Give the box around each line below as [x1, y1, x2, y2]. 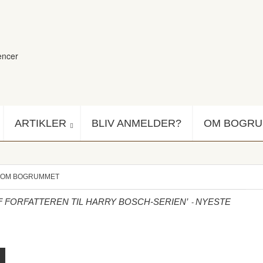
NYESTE [195, 197, 231, 207]
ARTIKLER [15, 117, 66, 130]
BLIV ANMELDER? [92, 117, 181, 130]
